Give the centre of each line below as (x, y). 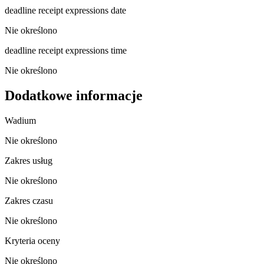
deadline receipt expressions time (66, 50)
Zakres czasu (29, 200)
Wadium (20, 120)
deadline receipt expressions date (65, 10)
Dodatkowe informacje (74, 95)
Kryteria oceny (32, 240)
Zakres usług (29, 160)
